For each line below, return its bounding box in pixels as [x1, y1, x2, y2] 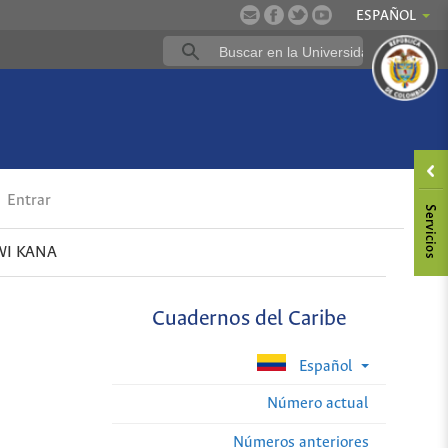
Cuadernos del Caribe [152, 308, 347, 332]
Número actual [267, 394, 369, 412]
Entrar [3, 192, 52, 210]
